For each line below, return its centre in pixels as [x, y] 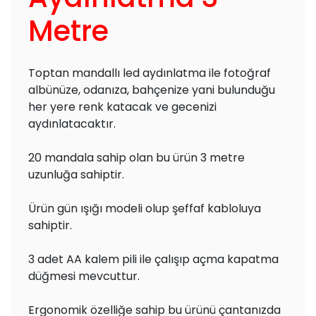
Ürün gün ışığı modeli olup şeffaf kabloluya [145, 208]
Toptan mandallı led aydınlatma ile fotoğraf [150, 73]
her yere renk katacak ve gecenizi [122, 107]
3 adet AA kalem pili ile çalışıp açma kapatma [153, 259]
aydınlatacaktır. [72, 124]
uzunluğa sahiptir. [76, 175]
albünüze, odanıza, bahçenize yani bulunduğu [152, 90]
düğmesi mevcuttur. [84, 276]
